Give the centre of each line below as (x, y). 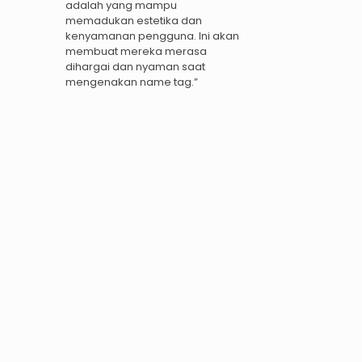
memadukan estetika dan (134, 21)
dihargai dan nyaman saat (135, 67)
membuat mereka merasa (136, 52)
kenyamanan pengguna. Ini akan (152, 36)
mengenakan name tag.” (132, 82)
